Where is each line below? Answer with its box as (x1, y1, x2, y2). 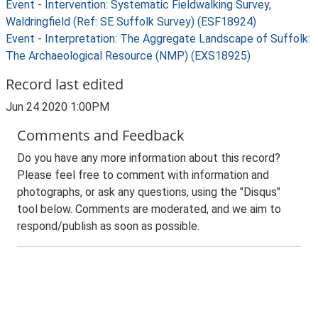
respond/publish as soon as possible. (17, 219, 199, 233)
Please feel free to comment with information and (17, 168, 269, 182)
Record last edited (6, 75, 124, 94)
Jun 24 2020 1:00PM (6, 100, 109, 114)
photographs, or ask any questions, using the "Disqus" (17, 185, 280, 199)
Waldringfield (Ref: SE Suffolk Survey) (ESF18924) (6, 15, 256, 28)
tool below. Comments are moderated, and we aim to (17, 202, 281, 216)
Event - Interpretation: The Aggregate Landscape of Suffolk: (6, 32, 310, 45)
